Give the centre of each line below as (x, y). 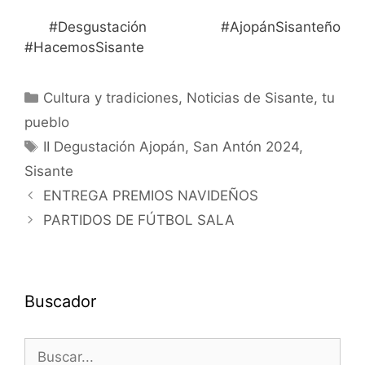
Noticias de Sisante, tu (261, 97)
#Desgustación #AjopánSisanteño (195, 26)
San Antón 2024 (246, 146)
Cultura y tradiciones (111, 97)
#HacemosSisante (84, 47)
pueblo (47, 122)
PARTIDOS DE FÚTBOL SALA (139, 220)
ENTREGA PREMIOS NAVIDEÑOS (151, 195)
